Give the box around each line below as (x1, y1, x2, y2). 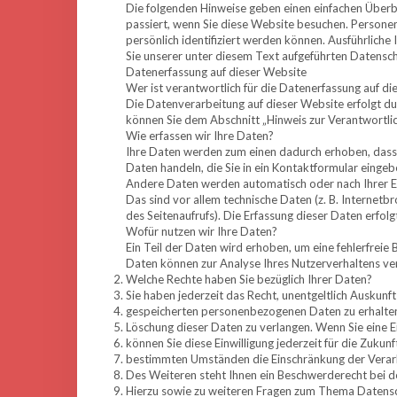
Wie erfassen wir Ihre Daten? (126, 128, 274, 143)
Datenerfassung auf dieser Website (126, 65, 307, 79)
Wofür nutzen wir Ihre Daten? (126, 224, 277, 238)
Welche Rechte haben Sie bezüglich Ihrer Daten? (126, 272, 372, 286)
